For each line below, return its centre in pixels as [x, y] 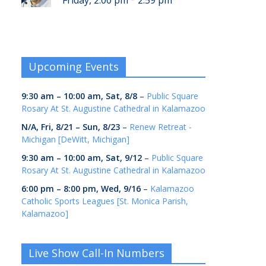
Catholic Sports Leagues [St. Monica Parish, [105, 201]
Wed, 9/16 [121, 189]
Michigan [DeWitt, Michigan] [75, 140]
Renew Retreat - [161, 127]
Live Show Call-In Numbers [96, 253]
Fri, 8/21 [57, 127]
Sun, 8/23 [101, 127]
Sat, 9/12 [124, 158]
